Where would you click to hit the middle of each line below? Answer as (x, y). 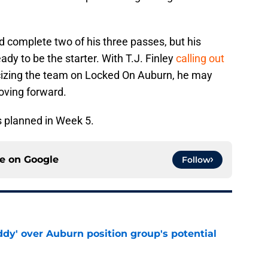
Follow (196, 160)
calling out (200, 59)
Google (41, 160)
